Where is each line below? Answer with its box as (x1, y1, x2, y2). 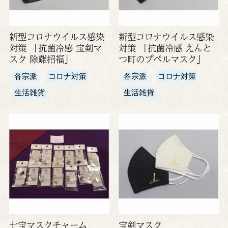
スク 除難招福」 (9, 52, 73, 66)
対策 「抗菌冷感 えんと (118, 41, 211, 55)
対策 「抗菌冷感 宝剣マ (9, 41, 102, 55)
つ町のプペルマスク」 (118, 52, 205, 66)
